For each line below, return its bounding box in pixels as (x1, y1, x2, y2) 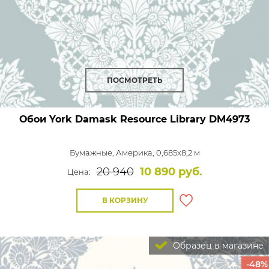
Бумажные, (69, 147, 116, 157)
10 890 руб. (139, 165, 202, 178)
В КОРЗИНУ (101, 195, 148, 205)
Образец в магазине (171, 240, 264, 251)
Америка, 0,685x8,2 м (115, 147, 200, 157)
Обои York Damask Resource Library (19, 113, 206, 125)
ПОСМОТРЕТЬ (106, 75, 163, 85)
